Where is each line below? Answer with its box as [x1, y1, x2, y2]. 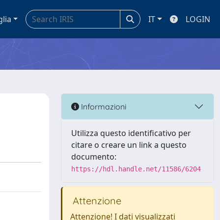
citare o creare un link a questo [71, 139, 187, 150]
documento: [71, 151, 116, 162]
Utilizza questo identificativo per [71, 128, 191, 138]
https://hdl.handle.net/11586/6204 [71, 165, 201, 173]
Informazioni [79, 101, 126, 111]
